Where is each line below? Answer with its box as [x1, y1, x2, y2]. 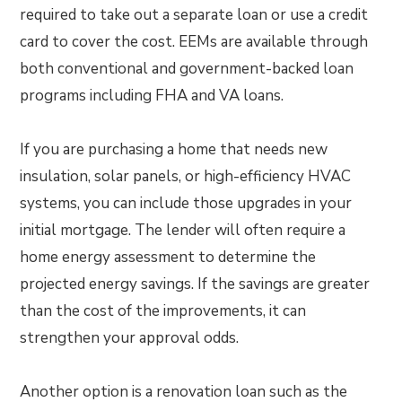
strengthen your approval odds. [20, 328, 240, 349]
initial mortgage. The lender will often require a [20, 220, 346, 241]
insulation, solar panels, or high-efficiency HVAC [20, 166, 352, 188]
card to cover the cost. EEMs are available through [20, 31, 369, 53]
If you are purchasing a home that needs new [20, 139, 328, 161]
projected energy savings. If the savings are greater [20, 274, 371, 295]
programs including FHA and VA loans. [20, 85, 284, 107]
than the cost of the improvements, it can [20, 301, 307, 322]
